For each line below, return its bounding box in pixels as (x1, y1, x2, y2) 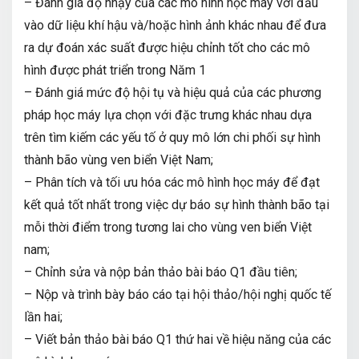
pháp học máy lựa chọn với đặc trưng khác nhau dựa (24, 107, 312, 123)
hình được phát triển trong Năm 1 (24, 62, 206, 78)
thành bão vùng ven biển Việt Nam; (24, 151, 213, 167)
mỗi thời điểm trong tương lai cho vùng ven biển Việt (24, 219, 312, 235)
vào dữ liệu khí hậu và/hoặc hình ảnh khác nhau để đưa (24, 17, 326, 33)
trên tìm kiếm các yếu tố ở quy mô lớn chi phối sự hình (24, 129, 321, 145)
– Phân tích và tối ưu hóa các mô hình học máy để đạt (24, 174, 320, 190)
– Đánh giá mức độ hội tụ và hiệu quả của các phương (24, 84, 321, 100)
